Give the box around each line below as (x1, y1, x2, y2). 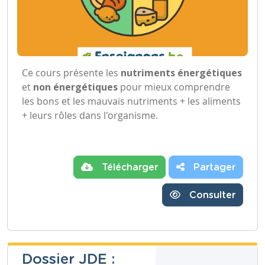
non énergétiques (33, 80, 118, 93)
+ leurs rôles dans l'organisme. (22, 108, 160, 122)
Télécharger (99, 162, 158, 172)
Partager (190, 162, 235, 172)
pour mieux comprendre (118, 80, 230, 93)
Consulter (186, 190, 235, 200)
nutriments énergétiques (118, 66, 242, 79)
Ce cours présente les (22, 66, 118, 79)
